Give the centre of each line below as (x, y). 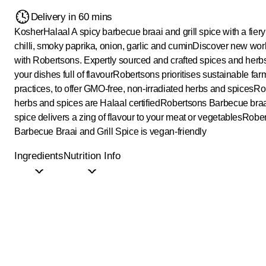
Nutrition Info (92, 156)
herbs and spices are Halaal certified (87, 103)
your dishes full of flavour (64, 75)
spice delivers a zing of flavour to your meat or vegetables (128, 117)
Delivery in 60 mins (71, 17)
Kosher (29, 32)
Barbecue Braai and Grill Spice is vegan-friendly (110, 132)
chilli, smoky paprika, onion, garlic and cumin (104, 46)
